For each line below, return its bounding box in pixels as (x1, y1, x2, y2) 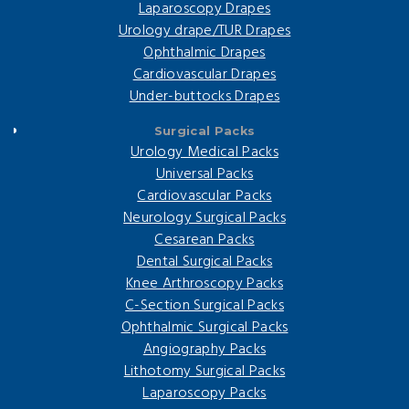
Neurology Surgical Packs (123, 205, 286, 230)
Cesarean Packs (154, 227, 255, 252)
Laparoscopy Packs (142, 381, 267, 405)
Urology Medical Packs (131, 140, 278, 164)
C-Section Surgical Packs (125, 293, 284, 318)
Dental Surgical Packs (136, 249, 273, 274)
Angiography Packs (142, 337, 267, 362)
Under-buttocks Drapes (129, 84, 280, 109)
